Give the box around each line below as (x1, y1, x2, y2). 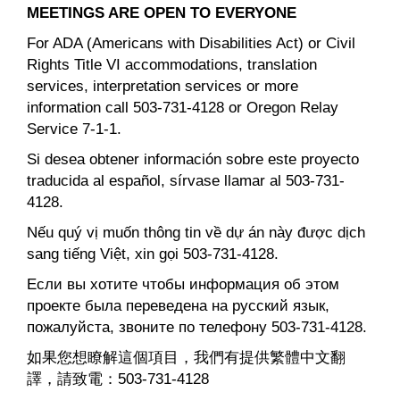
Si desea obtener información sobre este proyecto (27, 150, 359, 169)
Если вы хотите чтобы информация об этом (27, 275, 339, 294)
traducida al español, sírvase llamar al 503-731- (27, 171, 345, 190)
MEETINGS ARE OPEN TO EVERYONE (27, 4, 296, 22)
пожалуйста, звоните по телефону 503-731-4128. (27, 318, 367, 337)
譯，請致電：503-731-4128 (27, 370, 209, 388)
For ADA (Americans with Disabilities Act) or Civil (27, 34, 355, 53)
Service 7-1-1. (27, 120, 121, 138)
